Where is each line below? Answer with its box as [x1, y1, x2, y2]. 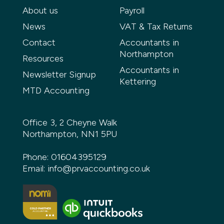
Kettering [119, 76, 156, 87]
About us [22, 5, 58, 16]
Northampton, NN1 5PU [22, 128, 117, 140]
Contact [22, 37, 55, 48]
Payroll [119, 5, 144, 16]
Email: [22, 163, 47, 174]
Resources [22, 53, 63, 64]
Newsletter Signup [22, 69, 96, 80]
